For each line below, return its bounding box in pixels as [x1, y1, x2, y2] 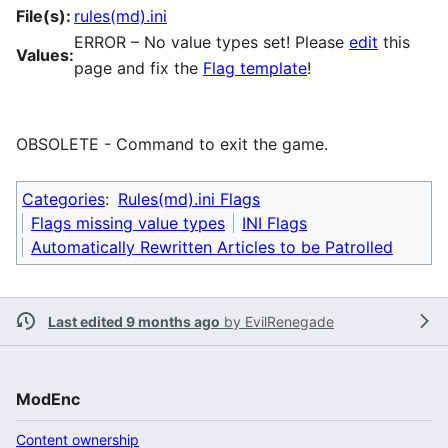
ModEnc [16, 388, 80, 409]
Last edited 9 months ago [48, 312, 220, 330]
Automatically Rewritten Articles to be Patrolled [31, 236, 393, 257]
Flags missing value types [31, 212, 225, 233]
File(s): [16, 5, 71, 26]
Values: [16, 44, 74, 65]
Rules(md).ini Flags [118, 188, 260, 209]
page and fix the [74, 57, 203, 78]
